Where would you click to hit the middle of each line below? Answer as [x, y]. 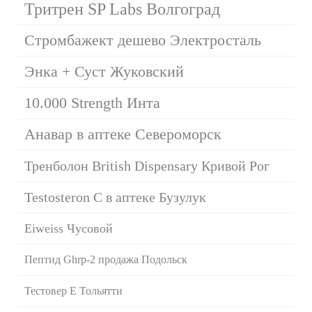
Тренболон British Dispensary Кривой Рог [147, 165]
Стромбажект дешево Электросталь [143, 40]
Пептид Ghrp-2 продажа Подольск [106, 259]
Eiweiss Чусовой [69, 228]
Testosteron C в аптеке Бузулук [115, 197]
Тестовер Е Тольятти [73, 290]
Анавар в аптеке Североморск [123, 134]
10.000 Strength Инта [92, 102]
